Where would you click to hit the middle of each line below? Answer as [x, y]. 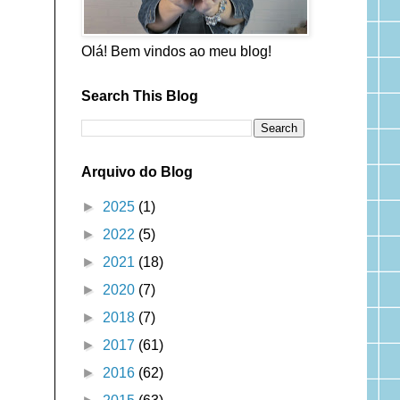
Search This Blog [139, 96]
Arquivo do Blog [137, 171]
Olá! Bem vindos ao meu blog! [176, 51]
